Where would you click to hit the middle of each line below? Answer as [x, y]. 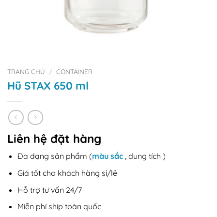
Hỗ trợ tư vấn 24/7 [49, 190]
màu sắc [107, 156]
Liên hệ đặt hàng [54, 139]
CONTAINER [75, 71]
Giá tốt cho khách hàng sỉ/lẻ [67, 173]
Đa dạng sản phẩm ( [54, 156]
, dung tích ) [144, 156]
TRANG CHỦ [26, 71]
